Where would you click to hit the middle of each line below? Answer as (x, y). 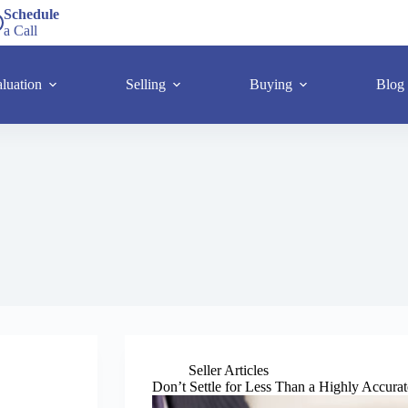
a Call (20, 31)
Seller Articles (229, 370)
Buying (271, 84)
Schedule (31, 14)
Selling (146, 84)
